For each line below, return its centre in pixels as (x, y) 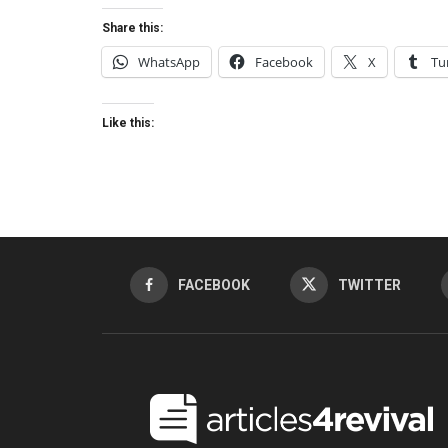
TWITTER (369, 284)
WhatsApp (169, 61)
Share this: (132, 27)
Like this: (128, 122)
